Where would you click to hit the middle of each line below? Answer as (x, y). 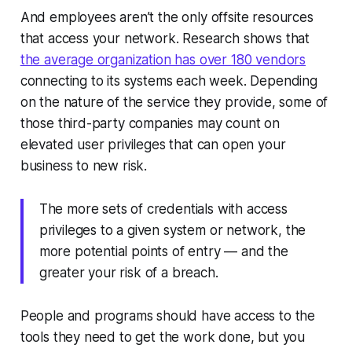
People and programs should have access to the (168, 316)
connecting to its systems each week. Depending (169, 81)
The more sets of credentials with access (163, 209)
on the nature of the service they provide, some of (174, 103)
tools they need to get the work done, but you (163, 337)
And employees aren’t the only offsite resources (167, 18)
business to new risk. (84, 166)
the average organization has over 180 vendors (163, 60)
